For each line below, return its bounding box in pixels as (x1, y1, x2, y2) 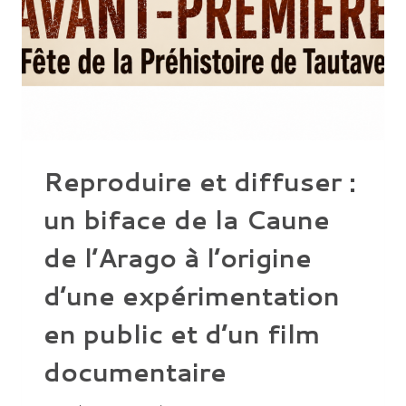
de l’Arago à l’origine (43, 238, 312, 275)
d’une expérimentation (43, 276, 340, 314)
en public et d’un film (43, 314, 320, 352)
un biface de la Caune (43, 200, 330, 237)
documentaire (43, 353, 227, 390)
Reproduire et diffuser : (43, 162, 356, 199)
